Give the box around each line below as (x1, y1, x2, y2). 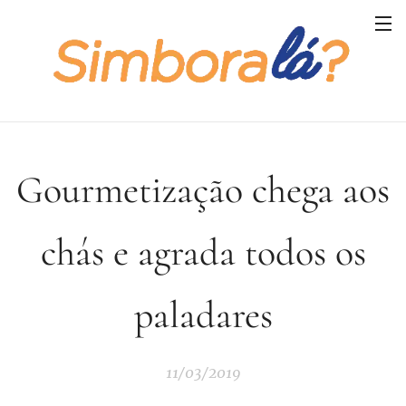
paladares (133, 291, 273, 338)
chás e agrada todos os (40, 228, 366, 275)
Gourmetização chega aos (16, 166, 390, 213)
